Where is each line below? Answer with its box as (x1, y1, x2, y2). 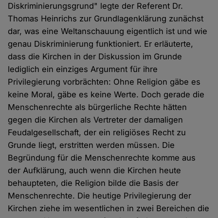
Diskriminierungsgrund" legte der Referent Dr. (8, 1, 183, 11)
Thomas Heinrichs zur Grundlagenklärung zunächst (8, 14, 204, 24)
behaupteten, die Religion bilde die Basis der (8, 178, 179, 188)
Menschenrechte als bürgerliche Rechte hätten (8, 102, 187, 112)
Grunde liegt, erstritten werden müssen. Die (8, 140, 175, 150)
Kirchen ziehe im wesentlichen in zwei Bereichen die (8, 203, 210, 214)
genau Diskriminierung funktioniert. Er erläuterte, (8, 39, 194, 49)
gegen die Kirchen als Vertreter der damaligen (8, 115, 183, 125)
